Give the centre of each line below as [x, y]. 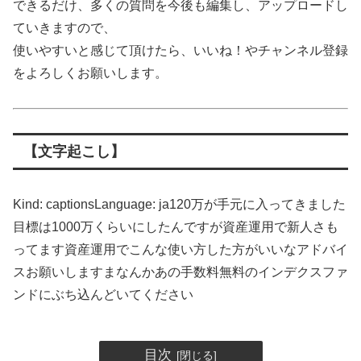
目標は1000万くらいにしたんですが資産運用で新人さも [176, 227]
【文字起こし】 [74, 151]
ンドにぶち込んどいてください [103, 295]
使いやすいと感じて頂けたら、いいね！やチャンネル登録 [180, 51]
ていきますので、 [64, 28]
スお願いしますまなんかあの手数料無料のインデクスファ [180, 272]
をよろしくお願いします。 [90, 73]
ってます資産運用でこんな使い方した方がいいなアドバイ [180, 250]
